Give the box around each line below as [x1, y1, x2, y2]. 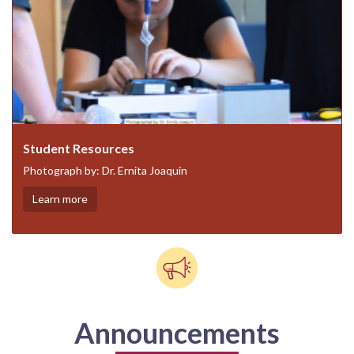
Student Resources [22, 141, 134, 156]
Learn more [32, 192, 88, 206]
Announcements [74, 314, 280, 350]
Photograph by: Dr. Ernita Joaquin [22, 164, 187, 178]
